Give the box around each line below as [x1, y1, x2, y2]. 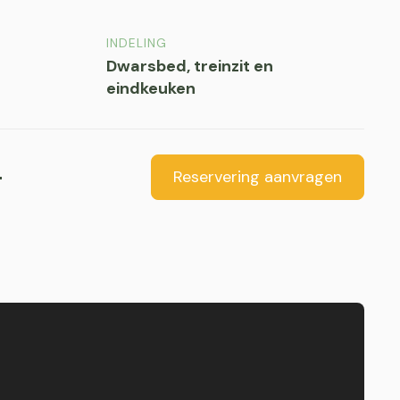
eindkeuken [105, 78, 196, 99]
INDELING [105, 36, 167, 51]
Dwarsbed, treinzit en [105, 55, 273, 77]
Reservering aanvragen [173, 166, 342, 187]
